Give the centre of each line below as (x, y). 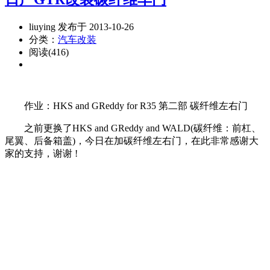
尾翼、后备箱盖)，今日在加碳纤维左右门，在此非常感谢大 (132, 140)
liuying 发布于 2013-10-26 (81, 27)
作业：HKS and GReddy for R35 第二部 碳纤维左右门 (126, 105)
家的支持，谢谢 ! (41, 153)
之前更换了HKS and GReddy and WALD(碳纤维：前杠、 (133, 128)
